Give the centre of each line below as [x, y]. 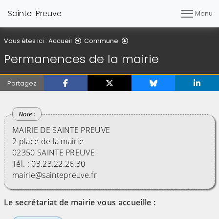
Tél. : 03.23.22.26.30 [49, 164]
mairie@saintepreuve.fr [55, 175]
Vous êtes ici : [26, 41]
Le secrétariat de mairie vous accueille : [80, 203]
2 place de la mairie [48, 142]
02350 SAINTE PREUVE [54, 153]
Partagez [22, 83]
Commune [101, 41]
